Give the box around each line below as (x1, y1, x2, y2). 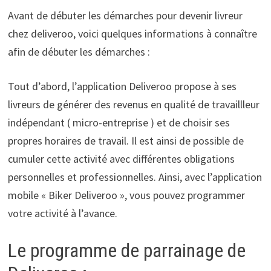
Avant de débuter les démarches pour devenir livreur (7, 8, 243, 22)
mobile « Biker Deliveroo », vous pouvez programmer (7, 188, 245, 202)
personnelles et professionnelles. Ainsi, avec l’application (7, 169, 262, 184)
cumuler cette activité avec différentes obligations (7, 151, 235, 166)
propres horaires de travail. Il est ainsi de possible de (7, 133, 244, 148)
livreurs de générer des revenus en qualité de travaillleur (7, 97, 260, 111)
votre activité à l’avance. (7, 206, 117, 220)
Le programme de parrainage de (7, 238, 246, 262)
